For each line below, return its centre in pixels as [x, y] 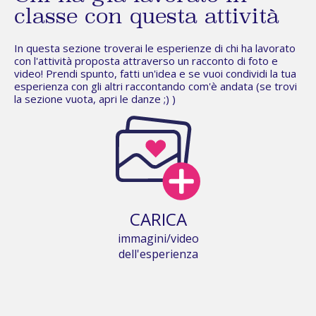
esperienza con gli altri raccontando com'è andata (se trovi [156, 86]
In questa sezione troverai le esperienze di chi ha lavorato [155, 48]
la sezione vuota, [56, 99]
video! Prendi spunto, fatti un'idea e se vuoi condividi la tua [155, 74]
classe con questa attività [147, 18]
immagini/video [158, 239]
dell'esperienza [158, 254]
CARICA [158, 219]
